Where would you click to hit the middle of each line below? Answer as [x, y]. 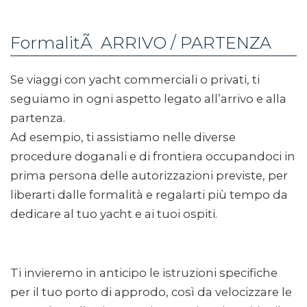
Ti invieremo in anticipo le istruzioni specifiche [144, 273]
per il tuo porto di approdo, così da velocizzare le [151, 292]
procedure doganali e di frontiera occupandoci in [153, 156]
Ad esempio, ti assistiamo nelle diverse [123, 137]
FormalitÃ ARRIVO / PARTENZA [141, 43]
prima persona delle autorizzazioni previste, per [149, 175]
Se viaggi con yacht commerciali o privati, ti [135, 79]
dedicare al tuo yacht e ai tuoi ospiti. [114, 214]
